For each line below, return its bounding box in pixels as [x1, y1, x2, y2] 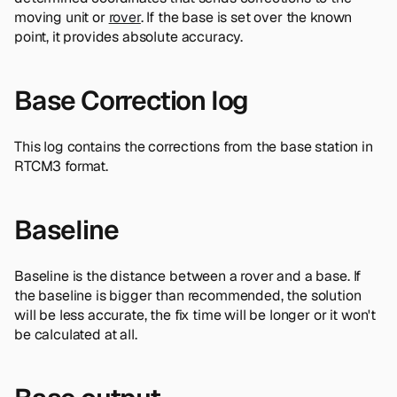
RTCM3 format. [14, 156, 108, 175]
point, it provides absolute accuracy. [14, 27, 244, 46]
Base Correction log [14, 82, 249, 118]
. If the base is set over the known [140, 7, 353, 27]
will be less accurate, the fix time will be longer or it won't [14, 305, 377, 324]
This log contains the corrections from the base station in [14, 136, 373, 156]
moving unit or [14, 7, 109, 27]
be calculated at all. [14, 324, 137, 344]
